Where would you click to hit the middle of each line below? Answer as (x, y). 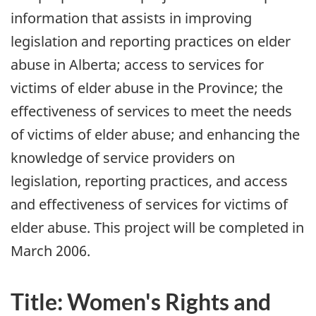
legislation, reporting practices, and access (149, 181)
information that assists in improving (131, 18)
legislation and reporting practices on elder (151, 41)
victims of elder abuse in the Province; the (147, 87)
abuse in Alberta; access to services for (137, 64)
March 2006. (50, 250)
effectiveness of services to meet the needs (151, 111)
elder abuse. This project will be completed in (157, 227)
